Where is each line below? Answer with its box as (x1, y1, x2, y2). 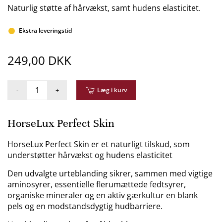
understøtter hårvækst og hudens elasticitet (7, 150, 172, 161)
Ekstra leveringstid (19, 26, 72, 35)
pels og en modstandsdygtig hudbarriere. (7, 201, 163, 212)
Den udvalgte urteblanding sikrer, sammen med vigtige (7, 168, 213, 179)
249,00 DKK (7, 52, 71, 68)
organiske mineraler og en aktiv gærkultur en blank (7, 190, 198, 201)
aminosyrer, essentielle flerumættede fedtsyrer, (7, 179, 186, 190)
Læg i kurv (97, 86, 127, 94)
